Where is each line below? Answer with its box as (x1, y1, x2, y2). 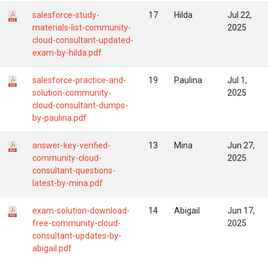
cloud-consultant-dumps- (32, 100, 128, 110)
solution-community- (32, 87, 111, 98)
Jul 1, (227, 75, 247, 85)
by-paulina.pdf (32, 112, 87, 123)
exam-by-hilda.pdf (32, 47, 102, 57)
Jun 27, (227, 140, 255, 150)
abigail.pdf (32, 243, 72, 253)
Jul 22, (227, 10, 252, 20)
